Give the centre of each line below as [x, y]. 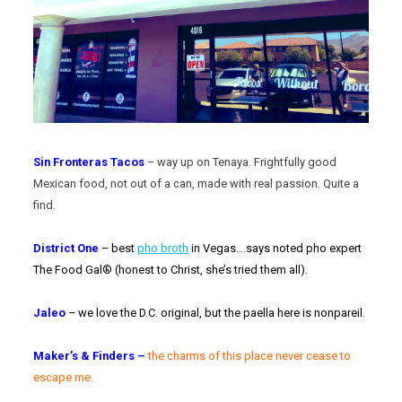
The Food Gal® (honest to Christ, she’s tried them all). [171, 269]
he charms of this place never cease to [252, 355]
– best [120, 248]
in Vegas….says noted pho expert [275, 248]
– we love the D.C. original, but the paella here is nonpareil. [217, 312]
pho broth [163, 248]
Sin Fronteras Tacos [91, 162]
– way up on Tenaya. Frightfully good [242, 162]
